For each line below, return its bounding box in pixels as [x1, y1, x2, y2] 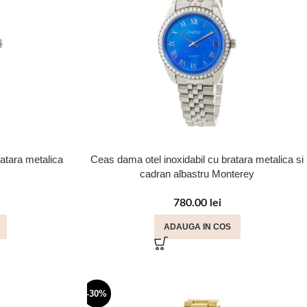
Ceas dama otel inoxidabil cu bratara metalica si [90, 153, 304, 165]
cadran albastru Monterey [140, 168, 254, 180]
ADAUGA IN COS [163, 222, 231, 232]
